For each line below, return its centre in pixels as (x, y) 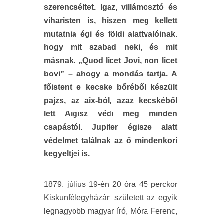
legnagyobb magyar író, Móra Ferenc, (110, 211)
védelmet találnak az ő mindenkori (110, 140)
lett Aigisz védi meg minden (110, 113)
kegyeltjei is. (67, 153)
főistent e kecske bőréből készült (110, 87)
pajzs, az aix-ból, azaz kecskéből (110, 100)
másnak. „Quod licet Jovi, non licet (110, 60)
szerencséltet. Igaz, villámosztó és (110, 7)
